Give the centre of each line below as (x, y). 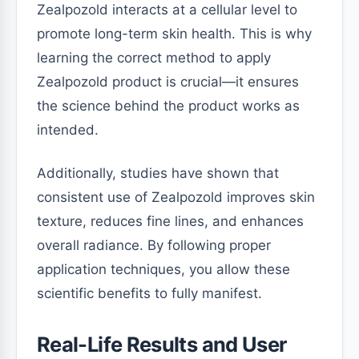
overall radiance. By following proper (154, 246)
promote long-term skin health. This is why (174, 34)
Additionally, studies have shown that (158, 173)
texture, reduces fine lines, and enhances (170, 222)
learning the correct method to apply (154, 58)
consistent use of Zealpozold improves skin (176, 198)
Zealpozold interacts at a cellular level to (167, 10)
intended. (68, 130)
